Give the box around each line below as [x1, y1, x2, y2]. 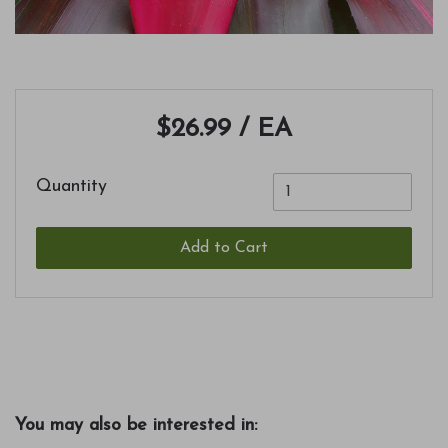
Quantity [36, 177, 107, 197]
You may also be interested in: [15, 416, 257, 436]
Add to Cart [180, 240, 268, 257]
